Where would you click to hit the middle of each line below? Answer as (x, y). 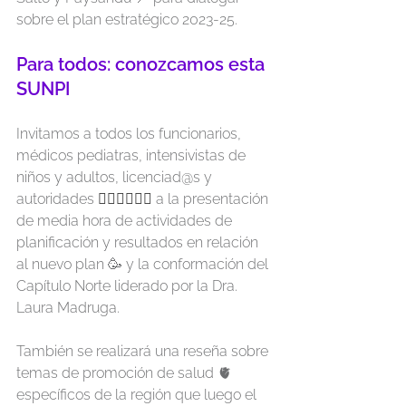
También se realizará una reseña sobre (144, 351)
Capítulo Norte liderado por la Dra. (129, 286)
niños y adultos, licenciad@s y (116, 177)
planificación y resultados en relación (139, 242)
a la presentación (212, 199)
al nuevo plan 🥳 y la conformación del (144, 264)
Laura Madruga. (68, 308)
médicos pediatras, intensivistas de (133, 155)
